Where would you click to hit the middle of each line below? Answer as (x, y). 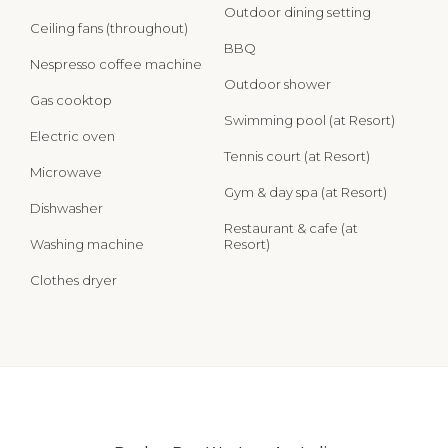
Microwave (66, 171)
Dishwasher (66, 207)
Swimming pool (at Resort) (309, 119)
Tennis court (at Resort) (297, 155)
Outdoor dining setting (297, 11)
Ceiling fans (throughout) (109, 27)
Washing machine (87, 243)
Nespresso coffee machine (116, 63)
